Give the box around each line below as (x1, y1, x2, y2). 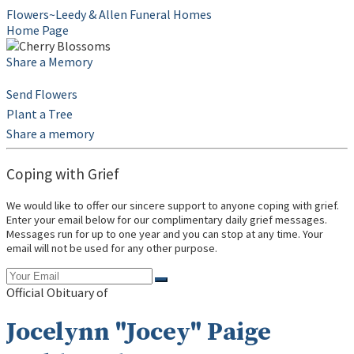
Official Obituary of (6, 284, 108, 300)
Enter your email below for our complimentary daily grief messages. (6, 213, 327, 228)
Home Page (6, 22, 69, 38)
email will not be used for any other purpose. (6, 241, 217, 256)
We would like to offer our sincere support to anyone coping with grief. (6, 198, 339, 213)
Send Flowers (6, 86, 77, 102)
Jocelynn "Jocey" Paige (6, 317, 271, 349)
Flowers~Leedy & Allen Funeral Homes (6, 6, 212, 22)
